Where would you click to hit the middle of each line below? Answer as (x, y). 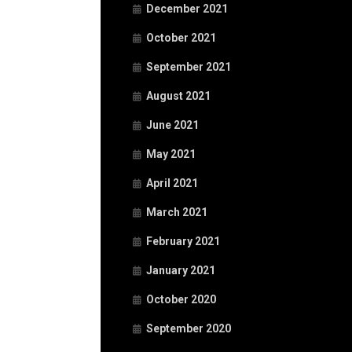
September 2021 (189, 67)
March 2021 (177, 212)
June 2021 (172, 125)
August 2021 (178, 96)
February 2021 (183, 241)
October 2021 (181, 38)
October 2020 (181, 299)
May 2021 (171, 154)
